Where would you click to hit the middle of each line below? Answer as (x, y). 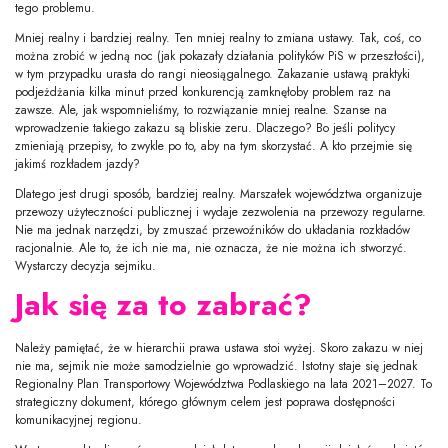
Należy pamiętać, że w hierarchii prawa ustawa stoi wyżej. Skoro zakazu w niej (219, 347)
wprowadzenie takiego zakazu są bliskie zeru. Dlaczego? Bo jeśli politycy (205, 127)
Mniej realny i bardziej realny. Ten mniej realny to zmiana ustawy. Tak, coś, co (218, 37)
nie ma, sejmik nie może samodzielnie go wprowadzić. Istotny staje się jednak (216, 365)
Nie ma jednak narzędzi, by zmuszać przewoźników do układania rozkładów (212, 229)
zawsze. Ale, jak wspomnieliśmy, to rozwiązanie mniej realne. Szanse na (201, 109)
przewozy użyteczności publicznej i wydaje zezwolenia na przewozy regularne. (220, 211)
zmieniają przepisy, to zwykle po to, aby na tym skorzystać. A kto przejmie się (213, 145)
